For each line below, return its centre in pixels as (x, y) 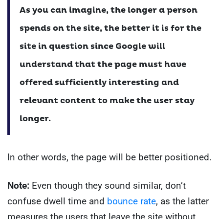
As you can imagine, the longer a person (109, 10)
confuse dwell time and (57, 201)
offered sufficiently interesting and (99, 82)
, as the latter (182, 201)
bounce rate (131, 201)
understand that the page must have (103, 64)
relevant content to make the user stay (107, 100)
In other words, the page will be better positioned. (109, 157)
